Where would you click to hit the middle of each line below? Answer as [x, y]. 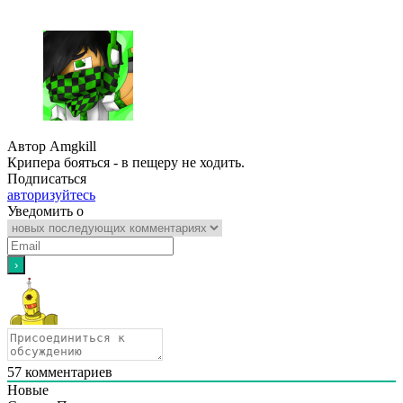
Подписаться [47, 178]
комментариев [67, 372]
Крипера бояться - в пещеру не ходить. [126, 162]
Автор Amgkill [52, 146]
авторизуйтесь [51, 194]
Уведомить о [45, 210]
